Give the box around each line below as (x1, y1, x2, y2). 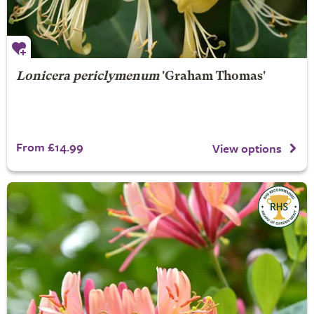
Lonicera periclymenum (15, 71, 159, 83)
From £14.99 (15, 138, 83, 156)
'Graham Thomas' (158, 71, 266, 83)
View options (212, 139, 282, 157)
